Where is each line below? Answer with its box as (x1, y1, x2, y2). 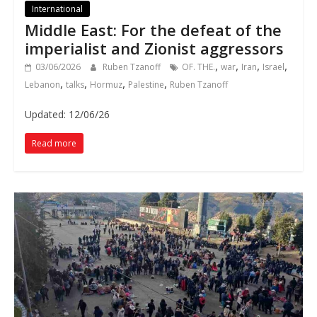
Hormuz (89, 79, 122, 91)
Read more (31, 137, 76, 150)
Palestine (127, 79, 164, 91)
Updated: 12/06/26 (24, 108, 110, 122)
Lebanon (24, 79, 60, 91)
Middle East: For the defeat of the (24, 19, 282, 41)
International (31, 3, 83, 16)
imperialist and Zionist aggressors (24, 38, 284, 59)
